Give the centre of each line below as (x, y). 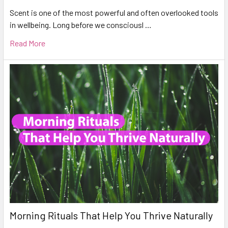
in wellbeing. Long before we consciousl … (81, 25)
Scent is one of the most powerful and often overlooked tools (114, 13)
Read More (27, 43)
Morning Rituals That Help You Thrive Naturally (111, 216)
